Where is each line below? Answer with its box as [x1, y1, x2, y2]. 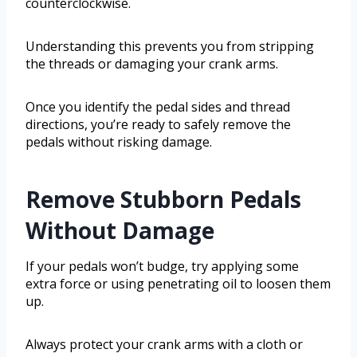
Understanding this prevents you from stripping [25, 37, 314, 56]
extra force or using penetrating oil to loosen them [25, 275, 331, 293]
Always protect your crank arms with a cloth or [25, 335, 303, 354]
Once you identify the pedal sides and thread [25, 98, 290, 116]
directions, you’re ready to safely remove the [25, 116, 291, 134]
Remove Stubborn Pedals [25, 184, 301, 215]
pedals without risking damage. [25, 133, 212, 151]
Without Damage [25, 215, 214, 246]
